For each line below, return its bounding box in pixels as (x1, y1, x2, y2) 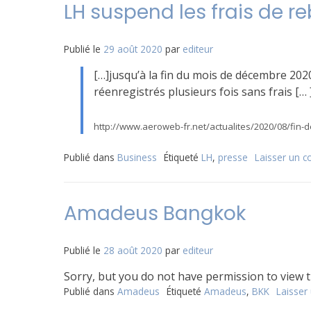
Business (117, 151, 157, 164)
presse (218, 151, 248, 164)
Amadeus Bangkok (64, 200, 246, 227)
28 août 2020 (103, 244, 162, 257)
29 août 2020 (103, 42, 162, 56)
